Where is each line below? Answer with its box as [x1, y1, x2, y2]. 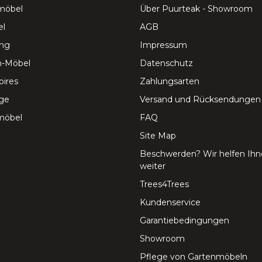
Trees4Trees [140, 179, 189, 190]
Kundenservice [140, 197, 201, 208]
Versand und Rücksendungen [140, 94, 261, 105]
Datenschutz [140, 58, 193, 69]
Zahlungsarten [140, 76, 199, 87]
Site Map [140, 130, 176, 142]
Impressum [140, 40, 187, 51]
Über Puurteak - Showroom [140, 4, 253, 15]
